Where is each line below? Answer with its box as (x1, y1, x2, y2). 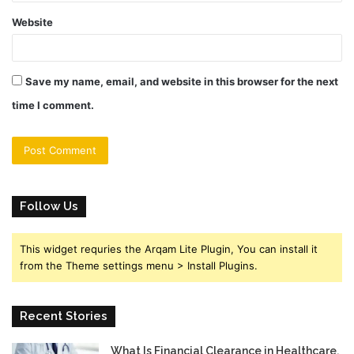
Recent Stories (20, 309, 107, 324)
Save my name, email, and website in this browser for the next (25, 75, 338, 88)
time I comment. (12, 99, 94, 112)
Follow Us (20, 199, 78, 214)
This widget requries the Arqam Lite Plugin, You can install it (20, 243, 318, 256)
